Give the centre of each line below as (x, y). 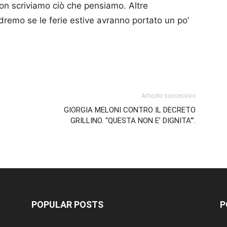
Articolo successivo (168, 96)
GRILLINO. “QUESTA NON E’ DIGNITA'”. (133, 121)
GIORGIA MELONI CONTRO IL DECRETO (130, 110)
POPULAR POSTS (67, 204)
